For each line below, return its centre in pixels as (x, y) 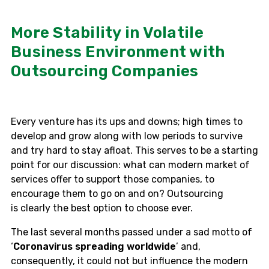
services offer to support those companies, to (113, 179)
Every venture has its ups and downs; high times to (127, 121)
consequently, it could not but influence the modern (129, 261)
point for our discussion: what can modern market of (130, 165)
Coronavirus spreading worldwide (95, 246)
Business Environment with (118, 52)
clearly (37, 208)
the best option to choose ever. (123, 208)
